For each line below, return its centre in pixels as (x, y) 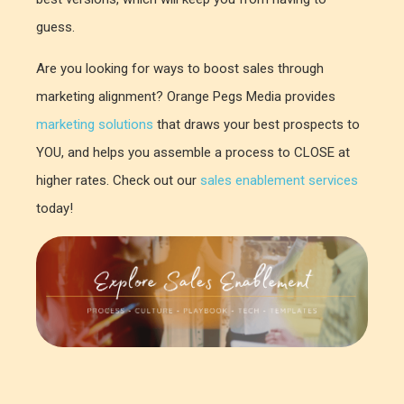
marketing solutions (95, 124)
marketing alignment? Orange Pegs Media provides (186, 96)
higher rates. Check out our (118, 180)
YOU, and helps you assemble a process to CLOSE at (193, 152)
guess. (55, 27)
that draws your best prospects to (257, 124)
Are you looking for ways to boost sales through (180, 68)
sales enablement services (279, 180)
